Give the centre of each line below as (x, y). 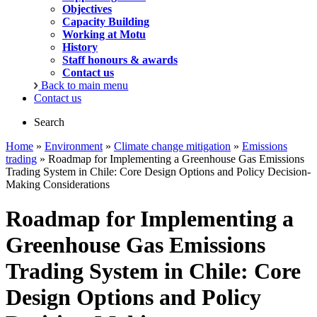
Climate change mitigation (172, 146)
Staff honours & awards (120, 60)
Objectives (87, 9)
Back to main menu (83, 85)
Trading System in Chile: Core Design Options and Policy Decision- (158, 172)
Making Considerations (58, 184)
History (80, 47)
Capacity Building (106, 22)
